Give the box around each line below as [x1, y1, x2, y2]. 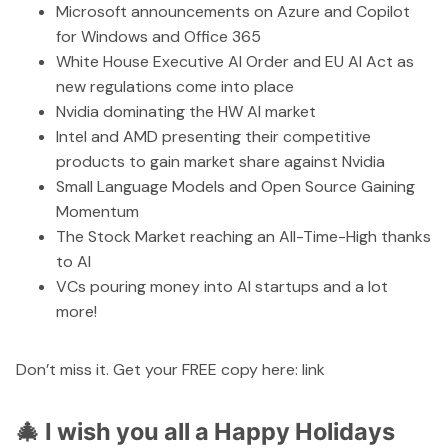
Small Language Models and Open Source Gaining [56, 175, 415, 197]
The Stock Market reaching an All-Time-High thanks [56, 225, 431, 247]
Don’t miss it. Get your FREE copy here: [16, 358, 302, 380]
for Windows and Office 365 [56, 25, 261, 47]
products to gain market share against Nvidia [56, 150, 385, 172]
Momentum [56, 200, 139, 222]
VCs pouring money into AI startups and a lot [56, 275, 388, 297]
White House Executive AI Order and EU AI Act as [56, 50, 414, 72]
